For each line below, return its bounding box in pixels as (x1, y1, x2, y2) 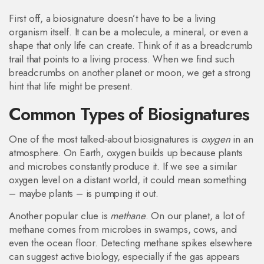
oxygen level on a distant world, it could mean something (9, 173, 246, 187)
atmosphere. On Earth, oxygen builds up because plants (9, 146, 243, 160)
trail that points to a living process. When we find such (9, 52, 235, 66)
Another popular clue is (9, 209, 111, 223)
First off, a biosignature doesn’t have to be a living (9, 11, 216, 25)
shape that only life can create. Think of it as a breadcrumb (9, 38, 253, 52)
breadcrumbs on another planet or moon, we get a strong (9, 65, 251, 80)
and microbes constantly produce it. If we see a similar (9, 159, 237, 173)
